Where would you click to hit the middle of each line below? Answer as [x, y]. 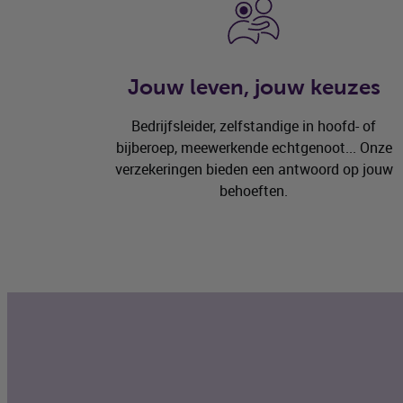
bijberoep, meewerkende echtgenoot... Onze [254, 148]
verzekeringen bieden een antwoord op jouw [254, 170]
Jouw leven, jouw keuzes [254, 87]
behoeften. [254, 191]
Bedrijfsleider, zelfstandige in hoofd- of [254, 126]
